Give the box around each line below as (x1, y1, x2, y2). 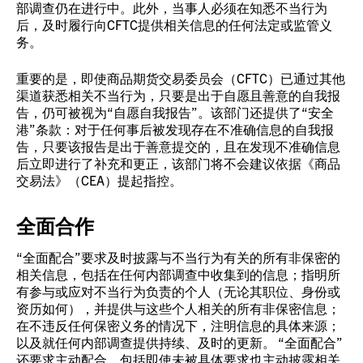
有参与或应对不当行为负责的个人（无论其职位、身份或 (16, 283, 340, 299)
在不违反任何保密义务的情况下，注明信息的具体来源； (16, 317, 340, 333)
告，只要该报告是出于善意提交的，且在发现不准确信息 (16, 138, 340, 154)
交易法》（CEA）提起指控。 (16, 172, 182, 188)
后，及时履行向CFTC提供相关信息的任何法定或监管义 (16, 16, 332, 32)
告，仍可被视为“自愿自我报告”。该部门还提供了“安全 (16, 104, 334, 120)
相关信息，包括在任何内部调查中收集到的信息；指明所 (16, 266, 340, 282)
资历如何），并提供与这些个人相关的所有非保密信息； (16, 300, 340, 316)
